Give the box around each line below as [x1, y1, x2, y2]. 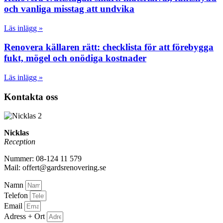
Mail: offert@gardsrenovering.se [4, 163, 106, 172]
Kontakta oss [4, 91, 58, 102]
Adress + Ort [4, 212, 47, 221]
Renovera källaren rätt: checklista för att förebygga [4, 42, 214, 53]
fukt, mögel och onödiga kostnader [4, 53, 146, 64]
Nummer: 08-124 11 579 [4, 154, 82, 163]
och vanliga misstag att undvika [4, 3, 134, 14]
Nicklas [4, 128, 29, 137]
